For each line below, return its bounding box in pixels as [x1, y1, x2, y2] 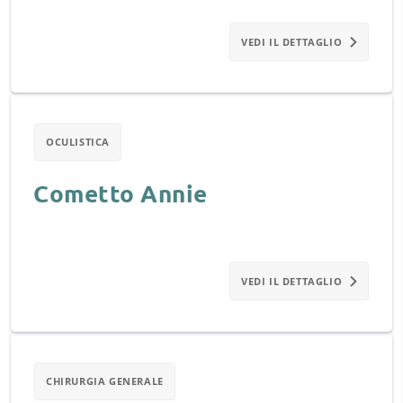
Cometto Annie [33, 178, 208, 208]
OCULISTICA [46, 135, 110, 148]
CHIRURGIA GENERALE [46, 374, 164, 388]
